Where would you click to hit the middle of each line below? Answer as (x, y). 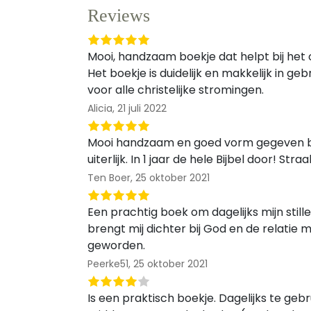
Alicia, (101, 108)
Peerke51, (109, 264)
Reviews (119, 16)
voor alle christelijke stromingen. (176, 90)
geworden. (116, 245)
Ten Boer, (110, 178)
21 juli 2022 (142, 108)
